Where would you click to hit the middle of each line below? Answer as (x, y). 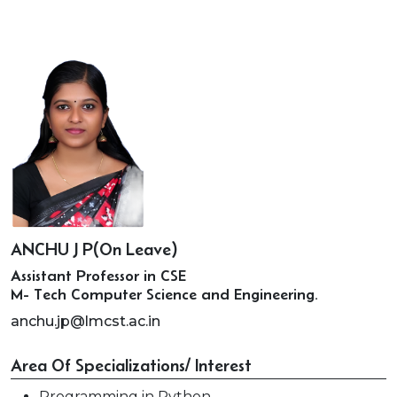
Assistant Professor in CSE (98, 276)
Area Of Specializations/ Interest (131, 365)
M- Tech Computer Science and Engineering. (164, 294)
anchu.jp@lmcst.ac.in (86, 321)
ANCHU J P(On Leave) (94, 249)
